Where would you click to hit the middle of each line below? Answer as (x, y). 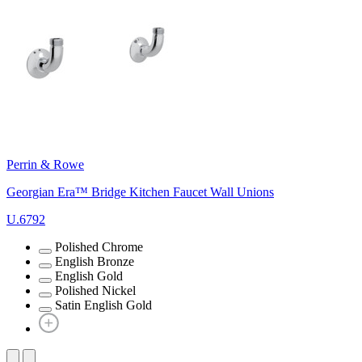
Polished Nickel (95, 290)
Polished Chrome (99, 246)
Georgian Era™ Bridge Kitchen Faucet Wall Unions (140, 192)
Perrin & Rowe (45, 164)
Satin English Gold (103, 305)
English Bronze (95, 261)
